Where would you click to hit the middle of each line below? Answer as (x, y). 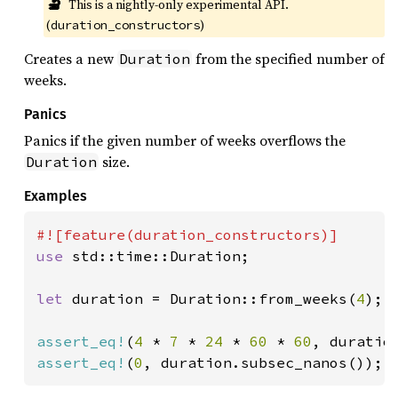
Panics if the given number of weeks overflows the (185, 140)
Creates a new (71, 59)
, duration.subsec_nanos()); (263, 362)
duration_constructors (125, 25)
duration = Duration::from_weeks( (214, 298)
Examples (56, 196)
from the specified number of (288, 59)
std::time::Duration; (161, 256)
